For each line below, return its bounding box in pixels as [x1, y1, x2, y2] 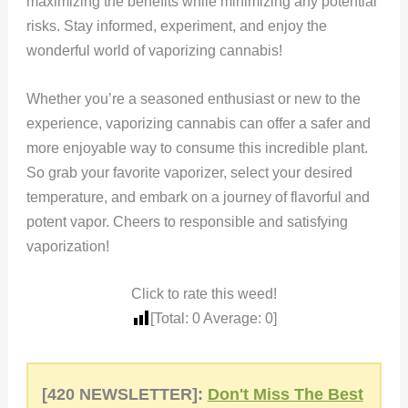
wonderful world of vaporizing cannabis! [25, 43, 286, 59]
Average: [199, 311, 265, 327]
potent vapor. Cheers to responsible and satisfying [25, 213, 348, 229]
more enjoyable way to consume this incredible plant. [25, 139, 368, 156]
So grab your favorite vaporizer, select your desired [25, 164, 352, 180]
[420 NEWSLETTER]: [41, 385, 208, 404]
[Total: [149, 311, 192, 327]
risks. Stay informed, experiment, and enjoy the [25, 18, 327, 35]
